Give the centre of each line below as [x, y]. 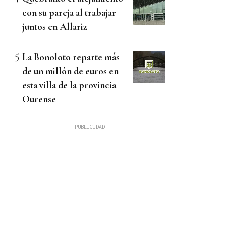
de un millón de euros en [70, 71]
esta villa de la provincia [69, 85]
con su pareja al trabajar [69, 13]
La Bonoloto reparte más [71, 57]
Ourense [39, 99]
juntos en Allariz [55, 27]
